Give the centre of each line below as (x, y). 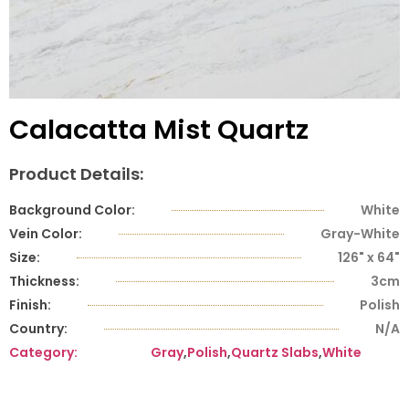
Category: (43, 352)
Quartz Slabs (275, 352)
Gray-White (360, 233)
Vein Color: (46, 233)
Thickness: (44, 281)
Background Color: (72, 210)
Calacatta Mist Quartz (159, 129)
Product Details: (76, 173)
